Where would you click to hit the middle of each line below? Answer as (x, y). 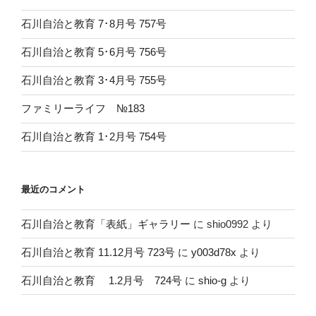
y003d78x (214, 252)
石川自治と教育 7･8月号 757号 (94, 24)
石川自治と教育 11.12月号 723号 (98, 252)
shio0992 (227, 224)
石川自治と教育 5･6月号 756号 (94, 52)
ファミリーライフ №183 (83, 109)
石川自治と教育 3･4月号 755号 (94, 80)
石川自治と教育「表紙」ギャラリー (106, 224)
